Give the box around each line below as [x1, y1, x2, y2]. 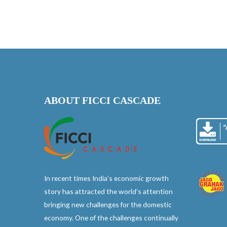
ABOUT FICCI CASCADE [44, 95, 161, 106]
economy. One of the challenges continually [44, 213, 178, 222]
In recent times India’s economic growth [44, 174, 169, 183]
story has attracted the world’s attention [44, 187, 173, 196]
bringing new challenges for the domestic [44, 200, 172, 209]
